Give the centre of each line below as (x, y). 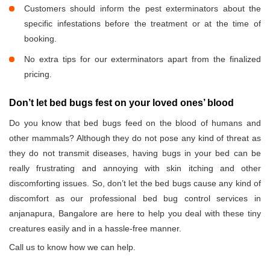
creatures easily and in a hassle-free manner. (95, 229)
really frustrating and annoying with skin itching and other (135, 168)
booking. (40, 39)
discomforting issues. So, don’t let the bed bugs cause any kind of (135, 184)
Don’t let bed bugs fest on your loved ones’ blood (121, 103)
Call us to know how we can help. (72, 247)
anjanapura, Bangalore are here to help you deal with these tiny (135, 214)
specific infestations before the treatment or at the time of (143, 24)
